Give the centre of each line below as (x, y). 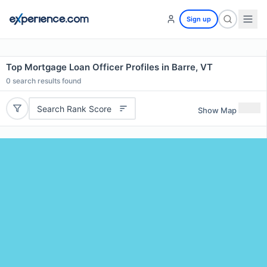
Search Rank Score (74, 108)
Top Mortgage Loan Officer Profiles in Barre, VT (109, 67)
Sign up (199, 19)
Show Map (217, 110)
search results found (46, 81)
